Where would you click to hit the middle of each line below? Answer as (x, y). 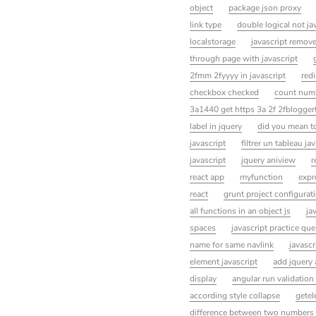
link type (205, 24)
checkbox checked (224, 92)
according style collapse (235, 295)
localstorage (212, 41)
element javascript (223, 261)
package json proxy (265, 7)
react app (207, 177)
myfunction (261, 177)
